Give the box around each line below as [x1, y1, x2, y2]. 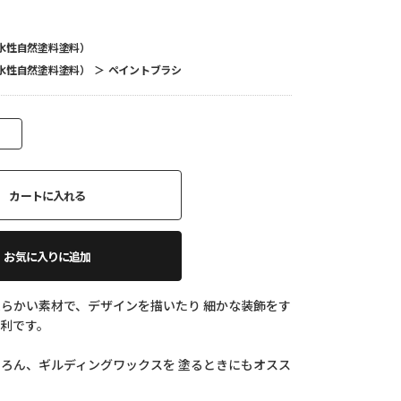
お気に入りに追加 [4, 247, 91, 265]
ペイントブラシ [107, 62, 183, 77]
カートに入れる [9, 186, 86, 204]
